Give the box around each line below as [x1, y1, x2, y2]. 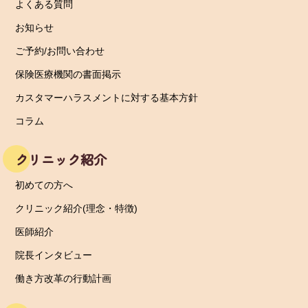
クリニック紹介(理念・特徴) [15, 203, 138, 214]
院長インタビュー [15, 250, 93, 261]
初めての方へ [15, 179, 74, 191]
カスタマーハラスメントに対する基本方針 [15, 92, 199, 104]
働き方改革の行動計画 [15, 273, 112, 285]
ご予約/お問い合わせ [15, 45, 105, 57]
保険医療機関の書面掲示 [15, 69, 122, 80]
